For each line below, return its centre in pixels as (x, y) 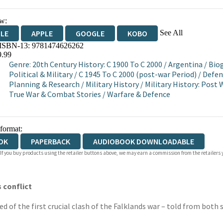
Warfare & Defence (138, 94)
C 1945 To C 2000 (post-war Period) (137, 74)
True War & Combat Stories (55, 94)
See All (171, 32)
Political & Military (41, 74)
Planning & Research (44, 84)
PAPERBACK (50, 141)
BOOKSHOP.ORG (80, 49)
